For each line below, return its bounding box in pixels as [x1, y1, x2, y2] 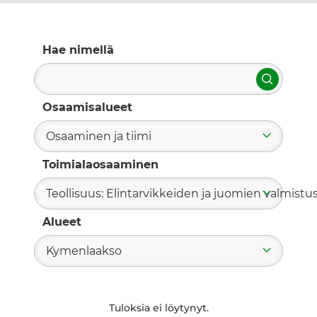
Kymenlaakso [46, 244, 122, 258]
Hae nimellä [42, 43, 114, 57]
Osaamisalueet [42, 100, 132, 115]
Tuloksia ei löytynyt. [108, 301, 209, 315]
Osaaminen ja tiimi [46, 129, 151, 144]
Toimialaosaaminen [42, 158, 158, 172]
